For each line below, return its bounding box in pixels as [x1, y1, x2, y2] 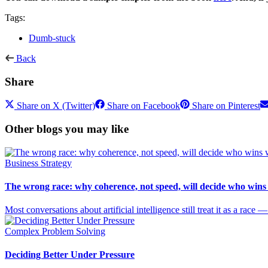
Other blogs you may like [5, 122, 129, 135]
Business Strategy [5, 157, 72, 168]
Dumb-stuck [29, 32, 75, 43]
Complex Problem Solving [5, 226, 105, 237]
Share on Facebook [107, 100, 180, 111]
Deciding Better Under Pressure [5, 249, 135, 260]
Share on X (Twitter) [17, 100, 95, 111]
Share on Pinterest [192, 100, 260, 111]
